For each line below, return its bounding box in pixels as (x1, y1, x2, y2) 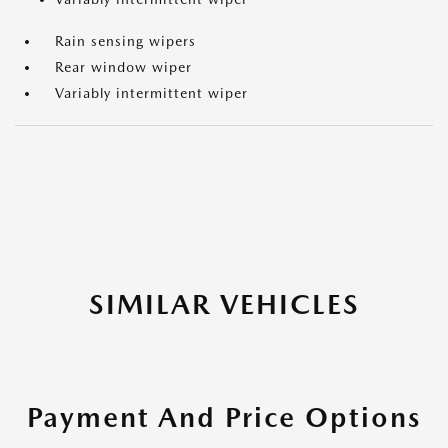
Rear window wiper (55, 59, 192, 76)
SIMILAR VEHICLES (88, 287, 360, 322)
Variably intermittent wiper (55, 85, 248, 102)
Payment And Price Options (27, 400, 421, 435)
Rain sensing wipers (55, 33, 196, 50)
